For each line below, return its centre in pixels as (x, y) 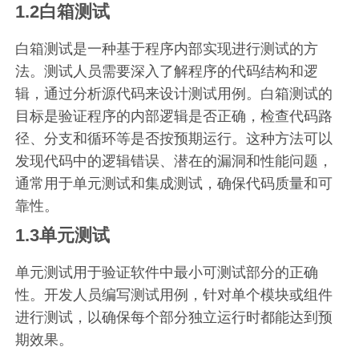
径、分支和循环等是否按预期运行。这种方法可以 (174, 138)
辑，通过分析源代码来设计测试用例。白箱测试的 (174, 93)
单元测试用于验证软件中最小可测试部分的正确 (167, 272)
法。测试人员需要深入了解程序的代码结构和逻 (167, 71)
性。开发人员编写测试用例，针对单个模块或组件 (174, 294)
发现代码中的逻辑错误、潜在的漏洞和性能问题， (174, 161)
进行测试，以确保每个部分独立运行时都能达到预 (174, 317)
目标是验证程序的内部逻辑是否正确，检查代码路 (174, 116)
